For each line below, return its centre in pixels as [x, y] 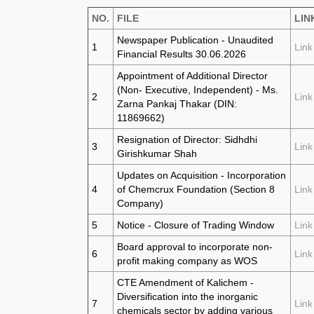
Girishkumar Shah [157, 153]
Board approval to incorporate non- [195, 247]
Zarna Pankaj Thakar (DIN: [177, 104]
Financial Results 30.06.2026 [182, 54]
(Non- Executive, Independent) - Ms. [198, 90]
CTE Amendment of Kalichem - [185, 282]
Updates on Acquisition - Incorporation [202, 175]
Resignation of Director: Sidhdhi [187, 139]
